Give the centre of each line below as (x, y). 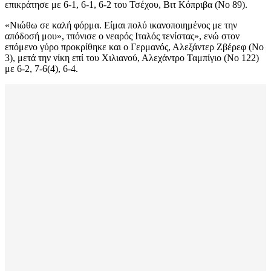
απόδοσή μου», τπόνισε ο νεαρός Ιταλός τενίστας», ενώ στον (122, 36)
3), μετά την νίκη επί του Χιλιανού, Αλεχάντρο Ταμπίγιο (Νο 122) (132, 58)
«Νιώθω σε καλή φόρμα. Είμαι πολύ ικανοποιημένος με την (121, 25)
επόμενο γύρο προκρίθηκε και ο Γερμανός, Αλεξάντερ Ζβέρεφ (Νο (134, 47)
